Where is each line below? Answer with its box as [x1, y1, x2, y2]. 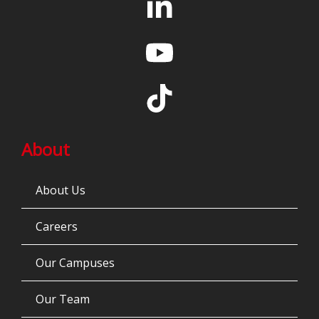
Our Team [36, 291, 90, 308]
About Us [36, 182, 85, 199]
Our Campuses [36, 255, 115, 271]
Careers [36, 219, 78, 235]
